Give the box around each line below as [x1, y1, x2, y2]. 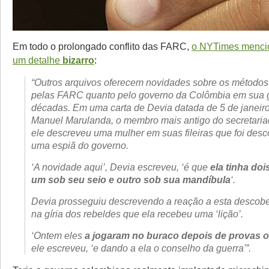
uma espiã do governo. [31, 140, 128, 151]
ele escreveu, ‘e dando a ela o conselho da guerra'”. [31, 243, 251, 253]
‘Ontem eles [31, 230, 85, 241]
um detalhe [13, 55, 62, 65]
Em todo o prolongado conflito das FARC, [13, 41, 192, 52]
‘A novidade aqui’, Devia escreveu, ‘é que [31, 162, 210, 172]
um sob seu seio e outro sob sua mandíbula [31, 174, 231, 185]
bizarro [62, 55, 94, 65]
